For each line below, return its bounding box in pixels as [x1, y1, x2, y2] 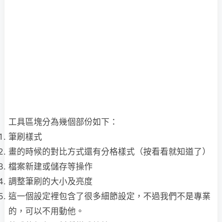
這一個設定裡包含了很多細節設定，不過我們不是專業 [8, 191, 211, 201]
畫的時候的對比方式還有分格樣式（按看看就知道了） [8, 146, 211, 157]
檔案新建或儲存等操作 [8, 161, 93, 171]
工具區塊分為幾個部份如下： [8, 116, 118, 127]
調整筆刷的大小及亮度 [8, 176, 93, 186]
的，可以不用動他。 [8, 206, 84, 216]
